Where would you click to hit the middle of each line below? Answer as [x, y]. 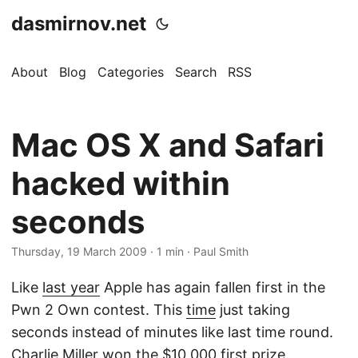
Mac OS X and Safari [168, 145]
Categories [131, 72]
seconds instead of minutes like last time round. [172, 332]
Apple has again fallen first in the [213, 287]
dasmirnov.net [79, 24]
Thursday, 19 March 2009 [79, 251]
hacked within [121, 183]
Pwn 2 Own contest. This [99, 310]
